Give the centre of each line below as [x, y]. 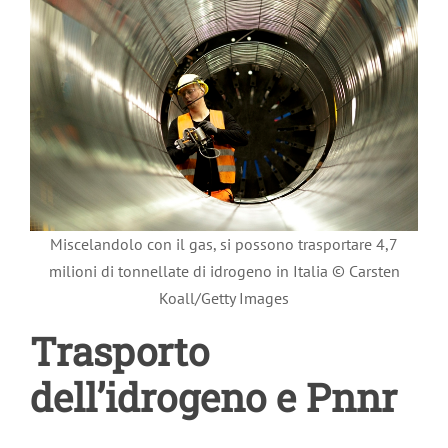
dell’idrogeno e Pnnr [213, 397]
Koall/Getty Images [224, 298]
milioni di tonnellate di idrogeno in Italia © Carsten [224, 271]
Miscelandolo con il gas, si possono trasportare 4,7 [224, 244]
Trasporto [119, 351]
